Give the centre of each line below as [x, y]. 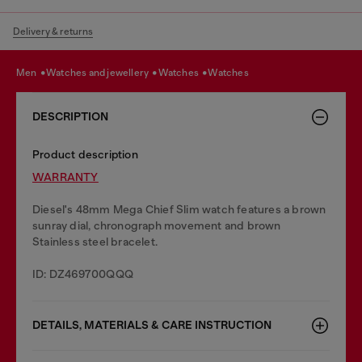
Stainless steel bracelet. [95, 242]
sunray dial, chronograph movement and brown [157, 225]
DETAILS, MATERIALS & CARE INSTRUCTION [152, 325]
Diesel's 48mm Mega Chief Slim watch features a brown [179, 209]
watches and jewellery [103, 72]
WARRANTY [65, 177]
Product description [85, 154]
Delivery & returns [53, 32]
